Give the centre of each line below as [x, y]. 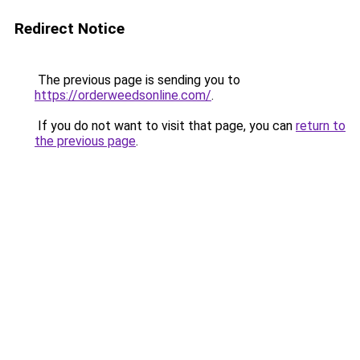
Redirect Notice [70, 29]
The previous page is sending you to [137, 80]
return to [321, 126]
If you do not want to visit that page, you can [165, 126]
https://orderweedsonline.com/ [123, 95]
